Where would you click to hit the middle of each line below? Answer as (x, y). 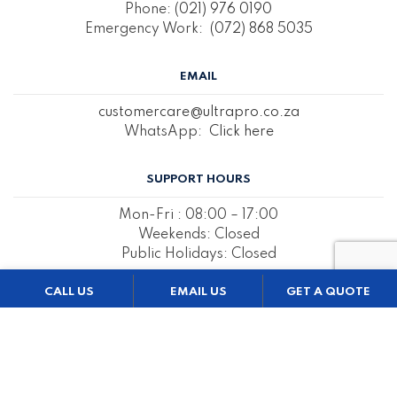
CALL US (69, 292)
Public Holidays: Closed (198, 254)
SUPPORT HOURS (198, 179)
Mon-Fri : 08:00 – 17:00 (198, 215)
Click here (241, 132)
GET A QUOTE (328, 292)
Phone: (150, 9)
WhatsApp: (166, 132)
